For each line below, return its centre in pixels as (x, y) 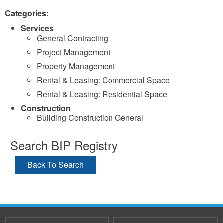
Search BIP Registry (64, 145)
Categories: (28, 13)
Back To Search (56, 165)
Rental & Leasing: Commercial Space (103, 80)
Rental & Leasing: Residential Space (102, 94)
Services (37, 28)
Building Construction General (90, 118)
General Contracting (72, 38)
